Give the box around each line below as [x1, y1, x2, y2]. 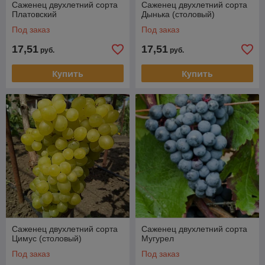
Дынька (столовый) [141, 9, 215, 19]
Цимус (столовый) [12, 234, 82, 243]
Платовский [12, 9, 57, 19]
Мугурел [141, 234, 174, 243]
